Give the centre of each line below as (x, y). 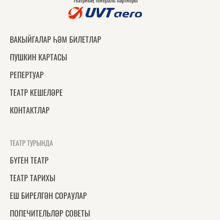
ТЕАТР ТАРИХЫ (33, 178)
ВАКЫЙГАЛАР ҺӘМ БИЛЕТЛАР (55, 39)
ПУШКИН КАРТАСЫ (39, 57)
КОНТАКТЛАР (30, 110)
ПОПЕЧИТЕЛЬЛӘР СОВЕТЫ (50, 213)
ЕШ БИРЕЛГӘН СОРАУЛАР (48, 195)
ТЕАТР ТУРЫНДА (31, 143)
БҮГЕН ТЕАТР (29, 160)
